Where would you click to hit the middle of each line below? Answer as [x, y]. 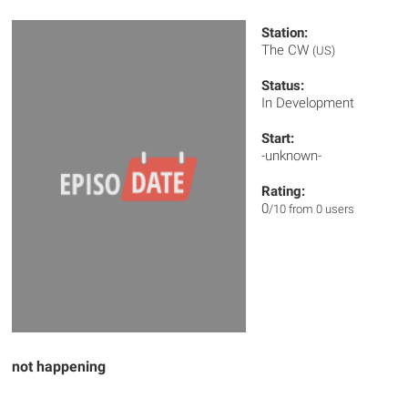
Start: [278, 138]
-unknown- [292, 156]
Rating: [284, 191]
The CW [287, 50]
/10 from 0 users [312, 209]
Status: [283, 86]
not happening [59, 367]
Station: [285, 33]
